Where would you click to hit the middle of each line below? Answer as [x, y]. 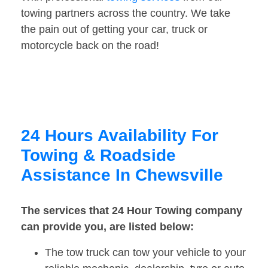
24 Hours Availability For [120, 136]
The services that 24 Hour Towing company [132, 211]
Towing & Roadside [98, 156]
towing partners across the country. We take [126, 13]
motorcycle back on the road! [90, 46]
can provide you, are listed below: [107, 227]
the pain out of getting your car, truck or [114, 30]
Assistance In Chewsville [122, 175]
